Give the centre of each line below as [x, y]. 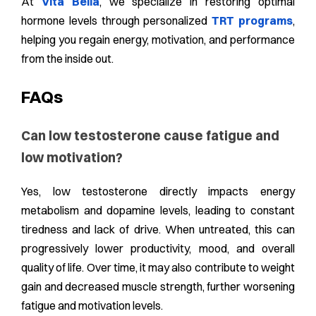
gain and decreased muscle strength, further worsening [158, 286]
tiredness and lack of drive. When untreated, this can [158, 229]
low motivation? [72, 158]
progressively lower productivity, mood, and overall [158, 248]
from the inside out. [67, 59]
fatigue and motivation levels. [92, 305]
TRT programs [253, 21]
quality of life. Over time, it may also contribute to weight [158, 267]
